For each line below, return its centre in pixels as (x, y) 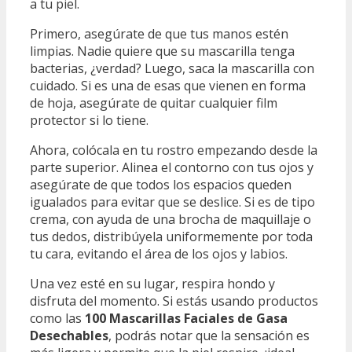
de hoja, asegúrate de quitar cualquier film (154, 103)
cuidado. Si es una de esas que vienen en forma (168, 86)
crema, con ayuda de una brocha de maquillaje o (170, 220)
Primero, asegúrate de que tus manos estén (159, 34)
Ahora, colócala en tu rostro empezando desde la (174, 150)
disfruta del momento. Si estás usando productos (174, 301)
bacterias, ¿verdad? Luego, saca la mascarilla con (172, 69)
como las (57, 319)
